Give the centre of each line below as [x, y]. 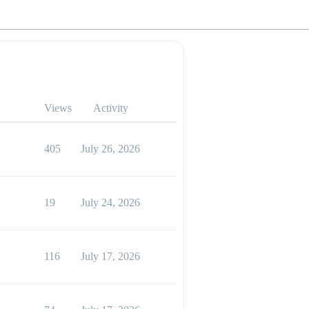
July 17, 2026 [110, 256]
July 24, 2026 [110, 202]
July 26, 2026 [110, 149]
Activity [110, 108]
